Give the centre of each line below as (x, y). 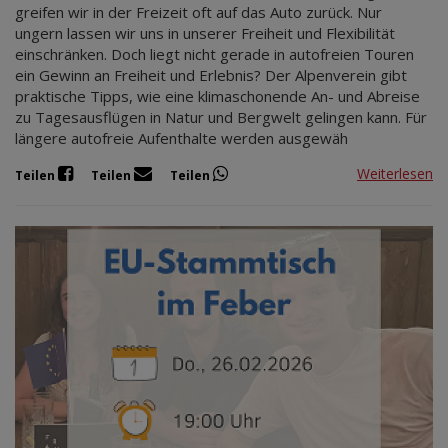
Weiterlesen (395, 174)
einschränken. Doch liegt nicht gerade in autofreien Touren (214, 53)
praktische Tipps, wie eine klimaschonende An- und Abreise (217, 95)
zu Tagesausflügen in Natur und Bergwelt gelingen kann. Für (221, 116)
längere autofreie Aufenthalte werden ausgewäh (181, 137)
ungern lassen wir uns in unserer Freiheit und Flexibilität (205, 32)
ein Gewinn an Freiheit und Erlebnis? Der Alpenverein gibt (211, 74)
